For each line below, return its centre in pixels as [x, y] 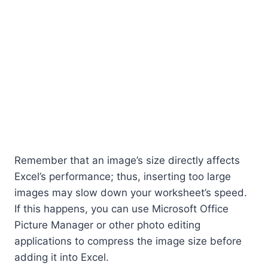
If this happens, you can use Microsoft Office [121, 209]
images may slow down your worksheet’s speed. [131, 193]
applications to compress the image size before [128, 241]
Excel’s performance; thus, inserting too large [123, 177]
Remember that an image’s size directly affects [127, 161]
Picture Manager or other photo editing [107, 225]
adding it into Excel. [62, 258]
